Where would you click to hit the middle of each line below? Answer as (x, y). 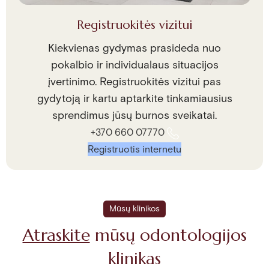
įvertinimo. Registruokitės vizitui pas (134, 82)
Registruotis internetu (134, 150)
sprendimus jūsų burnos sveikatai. (134, 116)
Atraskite (56, 235)
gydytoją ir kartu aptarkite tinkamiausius (134, 99)
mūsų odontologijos (168, 235)
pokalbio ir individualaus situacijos (134, 65)
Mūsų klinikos (134, 209)
